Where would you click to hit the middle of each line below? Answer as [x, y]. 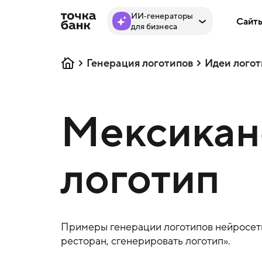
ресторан [83, 241]
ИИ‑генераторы [162, 16]
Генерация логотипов [139, 63]
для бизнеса [154, 26]
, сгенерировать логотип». [168, 241]
